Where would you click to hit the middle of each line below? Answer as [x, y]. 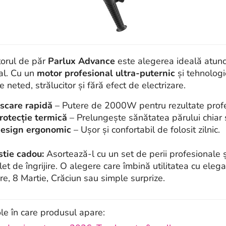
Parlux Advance [81, 61]
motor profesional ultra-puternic [106, 73]
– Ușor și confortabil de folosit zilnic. [146, 130]
